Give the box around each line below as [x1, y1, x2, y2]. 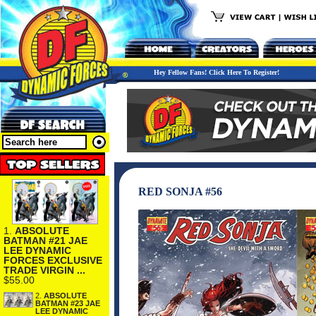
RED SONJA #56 [138, 186, 222, 197]
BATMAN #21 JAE [4, 234, 87, 246]
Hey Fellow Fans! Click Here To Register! [154, 68, 279, 76]
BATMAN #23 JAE [35, 298, 100, 308]
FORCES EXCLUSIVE [4, 254, 102, 266]
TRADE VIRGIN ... [4, 264, 85, 276]
